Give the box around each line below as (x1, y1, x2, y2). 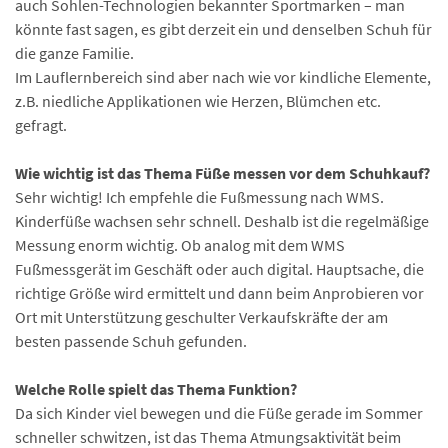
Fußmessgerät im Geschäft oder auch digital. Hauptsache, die (15, 258, 424, 279)
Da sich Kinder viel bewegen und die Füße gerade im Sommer (15, 402, 423, 423)
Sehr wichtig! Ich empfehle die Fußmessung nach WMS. (15, 186, 384, 207)
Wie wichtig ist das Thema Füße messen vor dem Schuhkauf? (15, 162, 430, 183)
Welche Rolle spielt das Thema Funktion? (15, 378, 297, 399)
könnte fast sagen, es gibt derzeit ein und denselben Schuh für (15, 18, 432, 39)
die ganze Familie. (15, 42, 134, 63)
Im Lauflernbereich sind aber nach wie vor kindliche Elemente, (15, 66, 431, 87)
